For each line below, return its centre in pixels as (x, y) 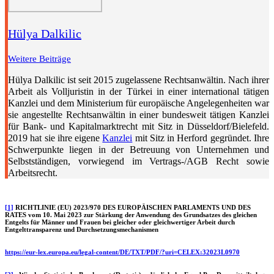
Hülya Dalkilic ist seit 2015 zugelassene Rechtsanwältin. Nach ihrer (139, 80)
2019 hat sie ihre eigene (55, 138)
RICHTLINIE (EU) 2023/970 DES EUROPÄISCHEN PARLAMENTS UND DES (132, 208)
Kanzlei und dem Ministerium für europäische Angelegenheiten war (139, 103)
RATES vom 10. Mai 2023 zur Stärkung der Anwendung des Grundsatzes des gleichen (131, 215)
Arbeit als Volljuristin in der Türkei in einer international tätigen (139, 92)
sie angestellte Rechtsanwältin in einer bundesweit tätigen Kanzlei (139, 115)
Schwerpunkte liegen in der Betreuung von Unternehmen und (139, 150)
